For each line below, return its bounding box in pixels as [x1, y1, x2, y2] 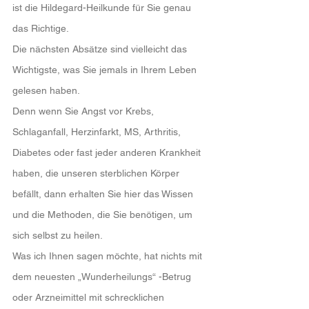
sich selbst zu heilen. [12, 230, 103, 241]
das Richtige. [12, 23, 69, 34]
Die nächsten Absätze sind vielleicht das [12, 43, 190, 54]
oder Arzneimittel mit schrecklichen [12, 292, 167, 303]
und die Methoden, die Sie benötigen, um [12, 209, 195, 220]
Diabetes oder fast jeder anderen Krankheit [12, 147, 203, 158]
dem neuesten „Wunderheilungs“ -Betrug [12, 271, 194, 282]
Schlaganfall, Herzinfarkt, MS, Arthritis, [12, 126, 183, 137]
